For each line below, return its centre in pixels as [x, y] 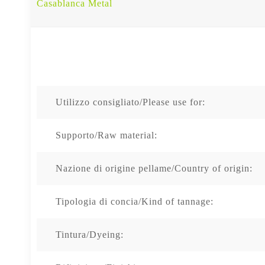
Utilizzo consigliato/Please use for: [130, 102]
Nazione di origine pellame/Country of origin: [154, 168]
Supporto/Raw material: [106, 135]
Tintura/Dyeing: [90, 234]
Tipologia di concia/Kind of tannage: [135, 201]
